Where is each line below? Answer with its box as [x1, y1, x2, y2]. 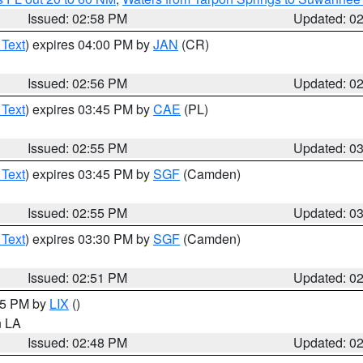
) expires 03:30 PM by [25, 229, 153, 248]
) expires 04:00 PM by [25, 35, 153, 53]
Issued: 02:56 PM [28, 74, 128, 92]
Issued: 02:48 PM [28, 333, 128, 352]
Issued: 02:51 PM [28, 268, 128, 287]
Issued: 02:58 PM [28, 9, 128, 28]
